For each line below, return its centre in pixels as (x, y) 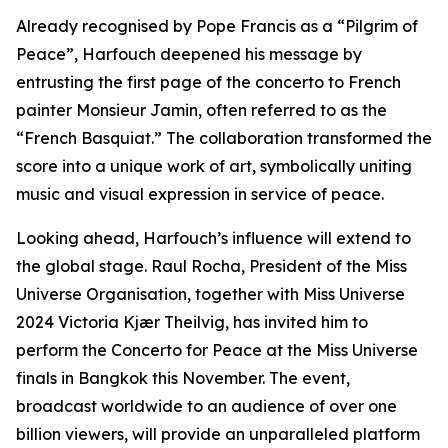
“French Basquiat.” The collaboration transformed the (224, 138)
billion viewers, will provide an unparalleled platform (218, 434)
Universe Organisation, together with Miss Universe (210, 294)
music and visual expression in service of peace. (200, 194)
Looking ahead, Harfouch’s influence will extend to (213, 238)
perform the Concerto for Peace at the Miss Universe (217, 350)
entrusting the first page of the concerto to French (208, 82)
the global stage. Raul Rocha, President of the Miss (211, 266)
